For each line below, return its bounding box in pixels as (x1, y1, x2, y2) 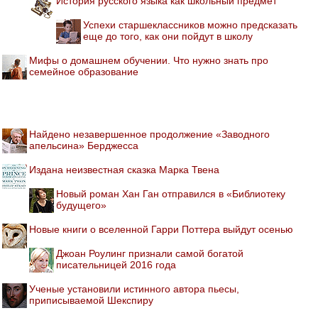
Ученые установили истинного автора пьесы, (29, 283, 239, 295)
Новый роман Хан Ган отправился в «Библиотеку (56, 187, 285, 199)
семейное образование (29, 65, 138, 77)
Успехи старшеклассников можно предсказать (83, 18, 297, 31)
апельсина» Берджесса (29, 139, 138, 151)
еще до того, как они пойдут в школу (83, 30, 253, 42)
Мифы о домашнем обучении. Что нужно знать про (29, 54, 268, 66)
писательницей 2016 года (56, 258, 176, 270)
